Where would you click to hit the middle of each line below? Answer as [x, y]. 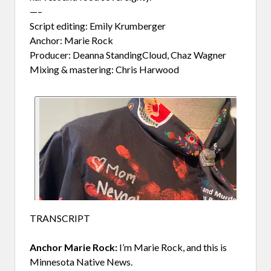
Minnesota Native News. [81, 261]
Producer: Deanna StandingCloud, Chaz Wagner [128, 54]
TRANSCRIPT [60, 218]
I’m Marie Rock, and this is [172, 247]
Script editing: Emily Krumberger [99, 25]
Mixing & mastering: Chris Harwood [104, 69]
